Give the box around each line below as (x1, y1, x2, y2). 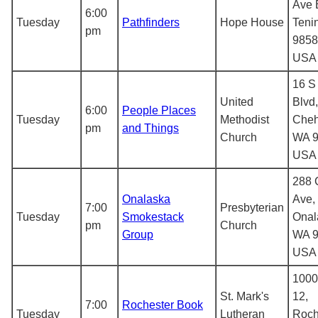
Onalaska (122, 192, 170, 205)
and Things (122, 121, 179, 134)
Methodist (220, 113, 269, 126)
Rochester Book (122, 298, 203, 311)
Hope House (220, 16, 284, 28)
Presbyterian (220, 201, 284, 214)
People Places (122, 104, 196, 116)
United (220, 95, 253, 108)
